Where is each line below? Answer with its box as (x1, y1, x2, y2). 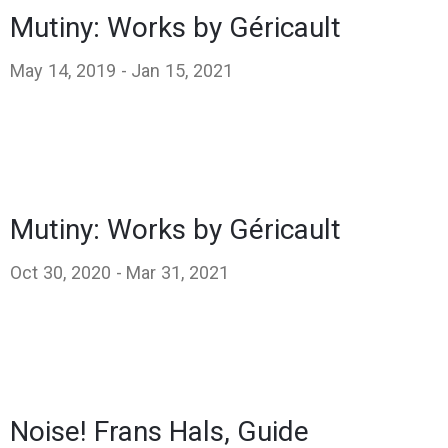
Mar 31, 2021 (126, 261, 230, 283)
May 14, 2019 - (10, 59, 127, 81)
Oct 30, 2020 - (10, 261, 122, 283)
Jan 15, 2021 (131, 59, 234, 81)
